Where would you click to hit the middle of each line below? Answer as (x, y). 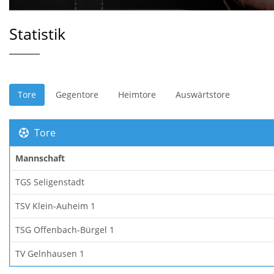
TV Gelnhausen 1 (50, 253)
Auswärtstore (203, 94)
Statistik (37, 34)
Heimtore (137, 94)
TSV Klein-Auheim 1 (55, 206)
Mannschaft (40, 158)
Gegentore (77, 94)
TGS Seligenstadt (50, 182)
